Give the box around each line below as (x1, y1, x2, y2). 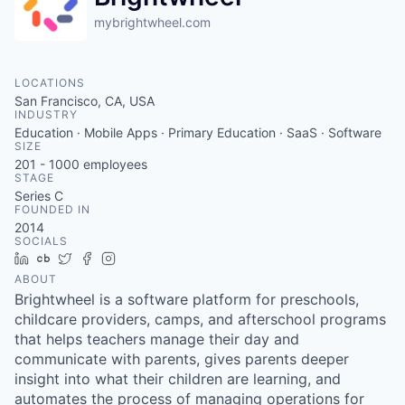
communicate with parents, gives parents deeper (14, 350, 349, 368)
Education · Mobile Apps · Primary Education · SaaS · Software (14, 125, 381, 140)
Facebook (100, 250, 159, 266)
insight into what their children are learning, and (14, 370, 341, 388)
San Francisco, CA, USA (14, 93, 155, 108)
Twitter (79, 250, 119, 266)
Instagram (122, 250, 182, 266)
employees (80, 156, 147, 172)
